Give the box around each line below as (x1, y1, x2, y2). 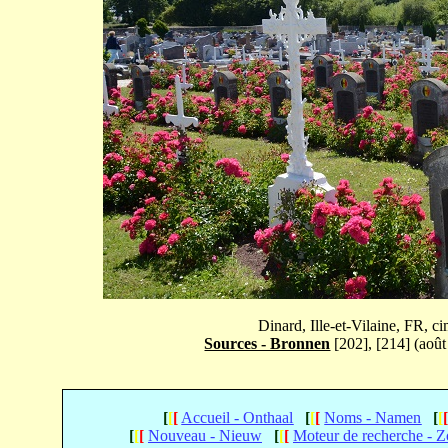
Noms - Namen (324, 409, 422, 426)
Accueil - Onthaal (181, 409, 294, 426)
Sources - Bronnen (204, 335, 331, 352)
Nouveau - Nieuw (148, 427, 262, 444)
